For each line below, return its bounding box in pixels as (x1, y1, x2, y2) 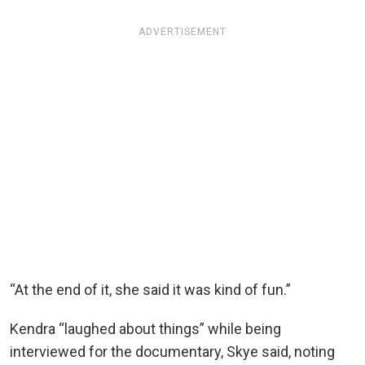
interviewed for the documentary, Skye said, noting (10, 342, 335, 360)
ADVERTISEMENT (139, 25, 226, 37)
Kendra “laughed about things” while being (10, 319, 281, 337)
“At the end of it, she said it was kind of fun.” (10, 280, 291, 298)
